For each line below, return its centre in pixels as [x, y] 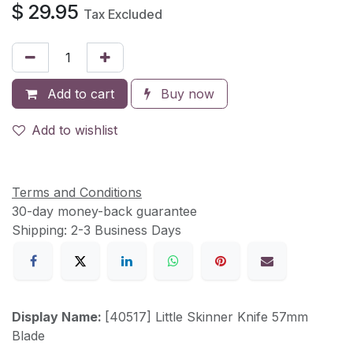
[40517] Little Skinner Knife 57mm [206, 317]
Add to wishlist [74, 130]
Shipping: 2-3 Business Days [97, 230]
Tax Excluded [123, 14]
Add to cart [79, 93]
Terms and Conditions [77, 192]
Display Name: [58, 317]
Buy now [186, 93]
